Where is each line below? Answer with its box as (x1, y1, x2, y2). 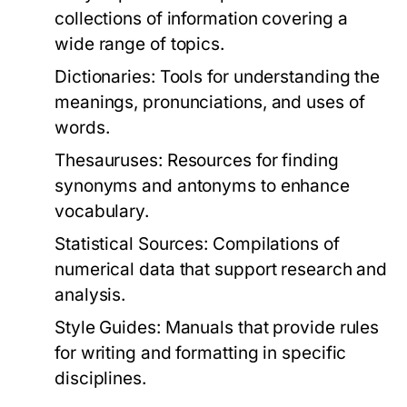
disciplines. (55, 368, 146, 389)
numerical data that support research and (55, 259, 388, 280)
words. (55, 117, 110, 138)
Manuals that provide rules (160, 317, 380, 338)
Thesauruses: (55, 150, 163, 171)
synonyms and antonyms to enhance (55, 175, 350, 196)
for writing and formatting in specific (55, 342, 347, 363)
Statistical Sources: (55, 233, 209, 254)
